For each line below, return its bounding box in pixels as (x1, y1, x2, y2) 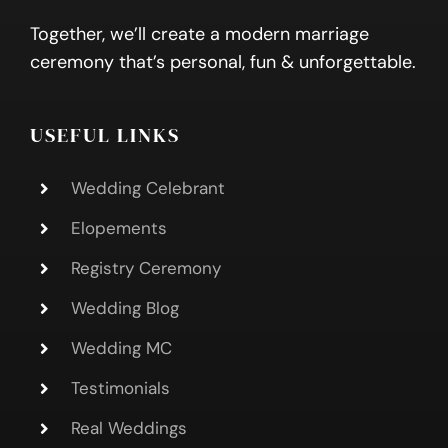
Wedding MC (70, 336, 172, 359)
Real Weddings (70, 416, 187, 439)
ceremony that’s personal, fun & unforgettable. (29, 50, 416, 75)
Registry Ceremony (70, 257, 221, 280)
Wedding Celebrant (70, 177, 225, 200)
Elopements (70, 217, 167, 240)
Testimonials (70, 376, 170, 399)
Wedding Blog (70, 296, 179, 319)
